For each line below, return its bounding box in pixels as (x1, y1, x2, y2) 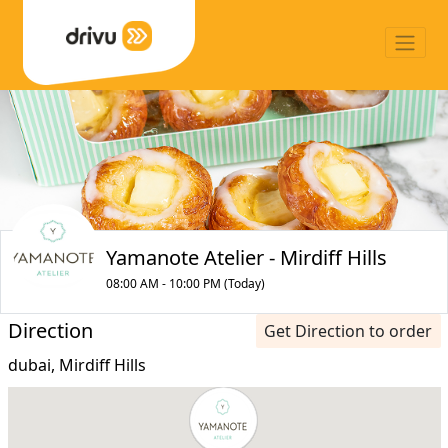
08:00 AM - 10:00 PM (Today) (105, 275, 265, 292)
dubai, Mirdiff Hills (7, 353, 146, 376)
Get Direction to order (264, 319, 432, 342)
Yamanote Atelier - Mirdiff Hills (105, 244, 387, 271)
